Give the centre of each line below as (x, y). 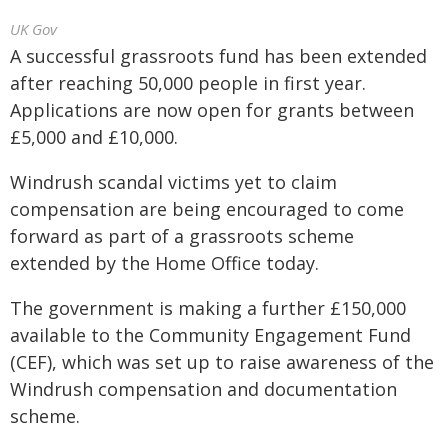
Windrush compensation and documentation (203, 389)
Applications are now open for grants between (212, 110)
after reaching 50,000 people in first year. (188, 83)
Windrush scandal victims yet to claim (173, 182)
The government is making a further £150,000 (208, 308)
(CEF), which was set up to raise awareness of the (222, 362)
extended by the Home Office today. (164, 263)
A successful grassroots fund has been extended (218, 56)
